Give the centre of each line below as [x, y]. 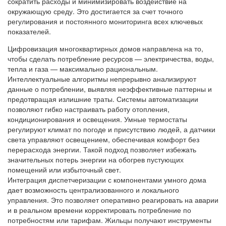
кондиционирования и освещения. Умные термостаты [97, 119]
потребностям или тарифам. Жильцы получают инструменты [109, 220]
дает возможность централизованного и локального [93, 189]
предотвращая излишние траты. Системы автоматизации [103, 99]
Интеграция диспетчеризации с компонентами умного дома [107, 179]
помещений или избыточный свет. [64, 169]
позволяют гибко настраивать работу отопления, [89, 109]
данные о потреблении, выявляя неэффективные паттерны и [110, 89]
